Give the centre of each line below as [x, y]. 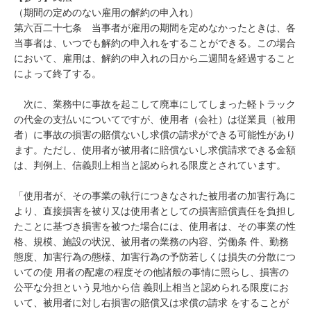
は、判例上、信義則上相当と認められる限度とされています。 [150, 166]
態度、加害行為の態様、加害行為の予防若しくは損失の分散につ [155, 257]
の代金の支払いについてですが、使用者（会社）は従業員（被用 [155, 120]
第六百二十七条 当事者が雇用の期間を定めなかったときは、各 [155, 28]
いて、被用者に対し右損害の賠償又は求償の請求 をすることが [151, 303]
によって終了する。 [58, 74]
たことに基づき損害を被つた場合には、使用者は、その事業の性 [155, 227]
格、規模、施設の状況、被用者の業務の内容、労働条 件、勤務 [151, 242]
